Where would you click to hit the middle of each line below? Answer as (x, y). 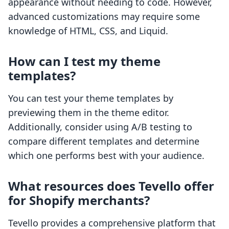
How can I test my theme (84, 61)
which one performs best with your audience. (106, 156)
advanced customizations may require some (104, 17)
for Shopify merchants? (79, 200)
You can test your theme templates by (91, 98)
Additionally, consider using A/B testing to (100, 127)
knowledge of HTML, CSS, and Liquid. (88, 31)
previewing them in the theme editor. (89, 113)
